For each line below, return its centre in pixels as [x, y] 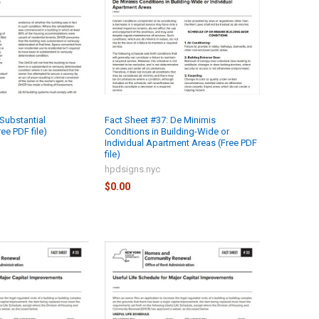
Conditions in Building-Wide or [167, 132]
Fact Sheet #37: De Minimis [160, 120]
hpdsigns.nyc [132, 169]
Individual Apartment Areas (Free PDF [181, 143]
